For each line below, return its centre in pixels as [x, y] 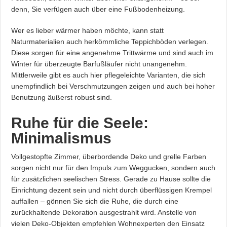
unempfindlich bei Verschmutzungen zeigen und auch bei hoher [113, 86]
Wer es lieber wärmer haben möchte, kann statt [88, 30]
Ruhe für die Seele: [80, 123]
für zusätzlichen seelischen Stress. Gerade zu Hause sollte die [111, 179]
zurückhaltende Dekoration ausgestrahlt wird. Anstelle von [104, 212]
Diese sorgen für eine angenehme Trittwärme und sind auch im [112, 52]
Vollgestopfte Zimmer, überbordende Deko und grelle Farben [109, 156]
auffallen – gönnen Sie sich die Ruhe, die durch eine [95, 201]
